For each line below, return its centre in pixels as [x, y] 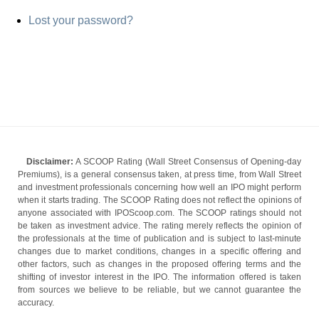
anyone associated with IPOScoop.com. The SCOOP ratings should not [159, 213]
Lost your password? [81, 20]
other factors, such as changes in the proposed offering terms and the [159, 264]
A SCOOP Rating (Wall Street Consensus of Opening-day [187, 162]
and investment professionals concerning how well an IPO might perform [159, 187]
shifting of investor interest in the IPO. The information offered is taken [159, 277]
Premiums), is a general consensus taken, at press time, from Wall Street [159, 174]
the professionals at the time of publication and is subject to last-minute [159, 239]
